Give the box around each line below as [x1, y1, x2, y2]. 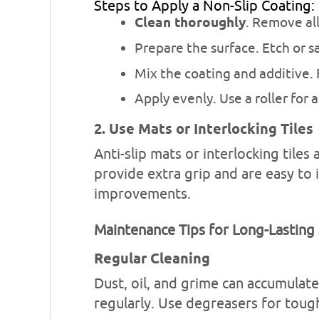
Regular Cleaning [94, 250, 210, 270]
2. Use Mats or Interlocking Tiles [94, 120, 313, 140]
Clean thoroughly [135, 14, 246, 33]
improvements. [94, 185, 191, 204]
